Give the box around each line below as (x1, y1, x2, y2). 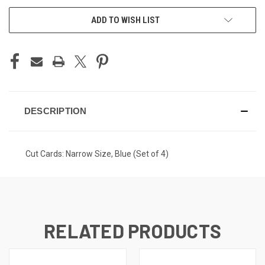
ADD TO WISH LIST (91, 14, 160, 25)
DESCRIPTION (24, 105, 87, 116)
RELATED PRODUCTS (44, 219, 221, 242)
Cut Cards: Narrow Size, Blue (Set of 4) (25, 148, 169, 159)
